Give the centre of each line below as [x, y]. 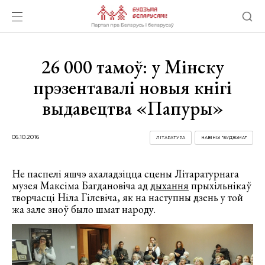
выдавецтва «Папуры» [132, 108]
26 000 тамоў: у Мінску [132, 67]
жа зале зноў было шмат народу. [84, 209]
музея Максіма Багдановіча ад [81, 185]
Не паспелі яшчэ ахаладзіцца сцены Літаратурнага [125, 174]
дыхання [169, 185]
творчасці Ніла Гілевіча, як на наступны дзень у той [127, 197]
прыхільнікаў [220, 185]
